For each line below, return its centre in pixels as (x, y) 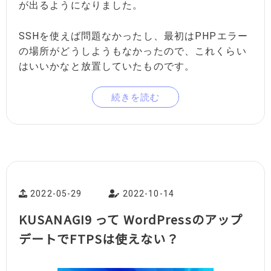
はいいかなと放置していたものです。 (107, 66)
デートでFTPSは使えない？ (99, 239)
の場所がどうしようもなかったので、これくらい (133, 51)
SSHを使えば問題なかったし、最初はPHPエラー (133, 36)
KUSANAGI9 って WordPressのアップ (131, 220)
